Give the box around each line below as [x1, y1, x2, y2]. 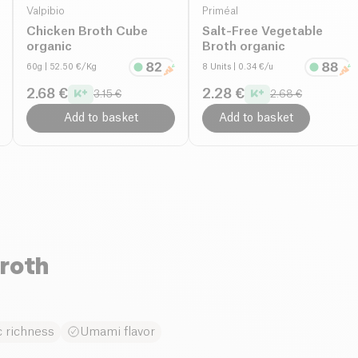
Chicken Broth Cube [26, 25, 148, 38]
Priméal [202, 6, 238, 16]
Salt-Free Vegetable [202, 25, 323, 38]
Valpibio [26, 6, 65, 16]
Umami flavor [80, 325, 155, 338]
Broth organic [202, 40, 285, 53]
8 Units [202, 62, 231, 71]
